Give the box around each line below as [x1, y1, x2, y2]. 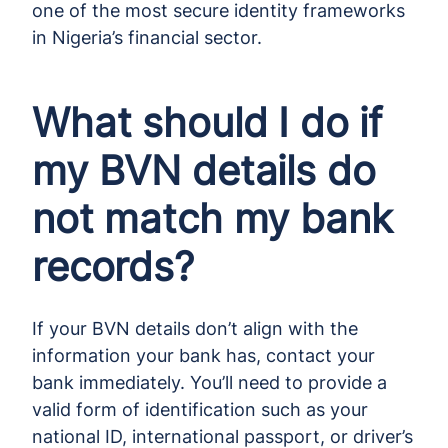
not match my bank [32, 193, 393, 243]
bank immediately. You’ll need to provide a [32, 371, 387, 393]
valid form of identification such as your [32, 398, 368, 420]
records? [32, 241, 194, 291]
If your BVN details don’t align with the [32, 317, 358, 339]
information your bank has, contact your [32, 344, 375, 366]
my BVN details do [32, 145, 376, 195]
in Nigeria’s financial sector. [32, 26, 262, 48]
